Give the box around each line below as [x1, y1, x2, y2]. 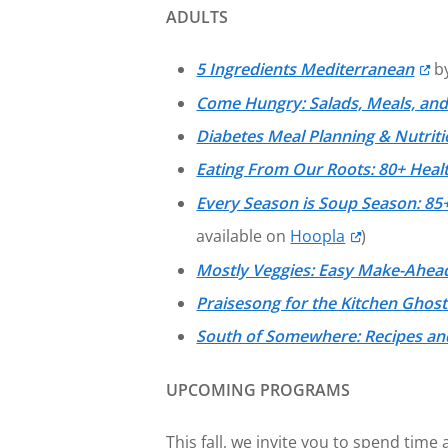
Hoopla [290, 225, 346, 248]
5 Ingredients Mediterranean [196, 58, 415, 81]
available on [196, 225, 291, 248]
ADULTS [166, 6, 229, 29]
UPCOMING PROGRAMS [166, 378, 351, 401]
